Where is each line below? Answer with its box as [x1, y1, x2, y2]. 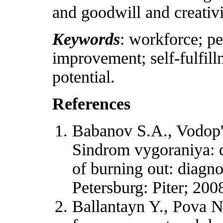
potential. [52, 68, 115, 86]
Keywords [52, 30, 120, 48]
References [52, 95, 130, 113]
